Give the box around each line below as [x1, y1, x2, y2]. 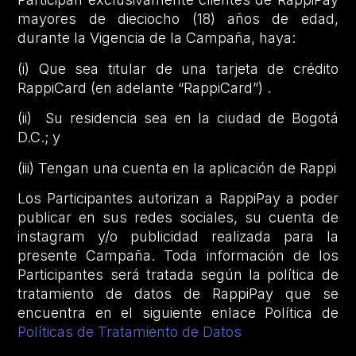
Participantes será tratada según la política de [17, 265, 339, 283]
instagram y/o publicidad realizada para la [17, 227, 339, 245]
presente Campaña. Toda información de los [17, 246, 339, 264]
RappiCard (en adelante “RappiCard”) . [17, 79, 272, 96]
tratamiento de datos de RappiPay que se [17, 284, 339, 302]
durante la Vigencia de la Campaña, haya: [17, 29, 300, 47]
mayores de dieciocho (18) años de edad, [17, 10, 339, 28]
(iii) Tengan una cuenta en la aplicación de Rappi [17, 159, 337, 176]
